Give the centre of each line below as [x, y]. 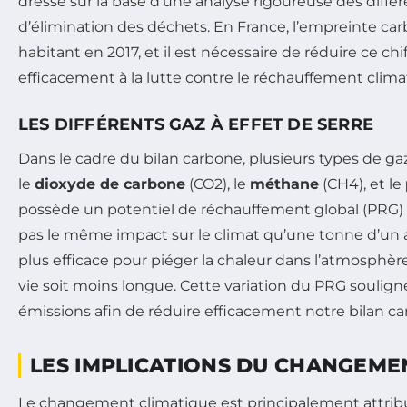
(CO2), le [218, 184]
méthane [284, 184]
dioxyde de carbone [110, 184]
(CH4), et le [362, 184]
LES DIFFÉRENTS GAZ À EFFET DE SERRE [196, 125]
